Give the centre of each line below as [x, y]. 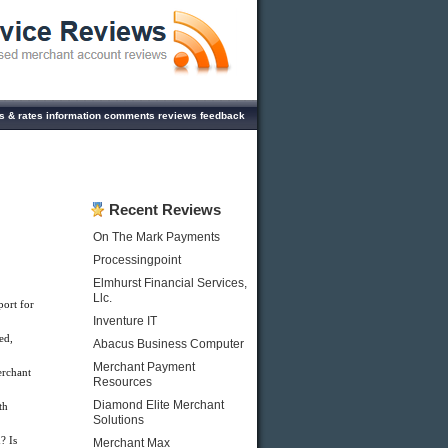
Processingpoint [137, 260]
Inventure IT [125, 321]
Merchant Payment [144, 367]
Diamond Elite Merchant [158, 405]
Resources [122, 382]
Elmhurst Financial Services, [170, 283]
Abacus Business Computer [168, 344]
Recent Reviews [165, 209]
